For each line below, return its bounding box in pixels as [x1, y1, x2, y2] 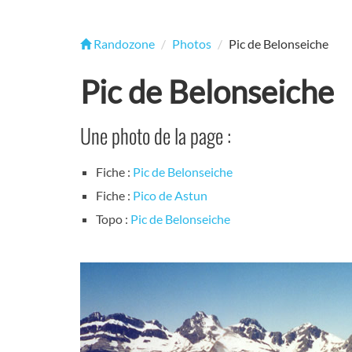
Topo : [96, 211, 130, 227]
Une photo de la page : [80, 120, 231, 151]
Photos [172, 36, 211, 51]
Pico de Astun [133, 188, 207, 203]
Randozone [91, 36, 155, 51]
